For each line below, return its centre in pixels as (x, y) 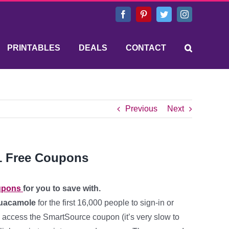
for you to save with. (62, 188)
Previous (141, 109)
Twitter (179, 14)
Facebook (143, 14)
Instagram (204, 14)
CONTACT (146, 48)
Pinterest (161, 14)
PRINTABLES (34, 48)
